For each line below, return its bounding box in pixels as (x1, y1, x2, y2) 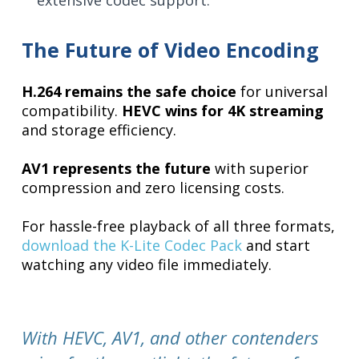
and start (242, 236, 311, 256)
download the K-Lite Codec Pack (22, 236, 243, 256)
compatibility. (22, 101, 123, 121)
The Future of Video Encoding (22, 36, 320, 64)
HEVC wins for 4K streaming (122, 101, 325, 121)
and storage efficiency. (22, 120, 177, 140)
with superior (211, 159, 309, 179)
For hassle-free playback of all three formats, (22, 216, 336, 236)
